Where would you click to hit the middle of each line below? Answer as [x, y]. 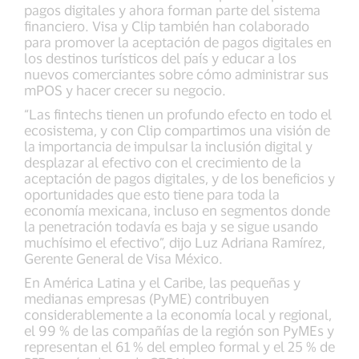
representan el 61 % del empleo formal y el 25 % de [179, 347]
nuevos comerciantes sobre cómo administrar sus [176, 74]
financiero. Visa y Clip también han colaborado [167, 26]
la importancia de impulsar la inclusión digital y [168, 146]
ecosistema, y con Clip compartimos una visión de [177, 130]
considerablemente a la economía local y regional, [178, 315]
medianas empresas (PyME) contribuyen [147, 298]
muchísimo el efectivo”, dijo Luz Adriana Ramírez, [175, 242]
